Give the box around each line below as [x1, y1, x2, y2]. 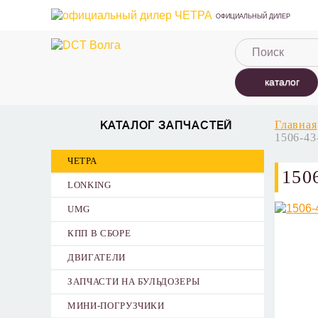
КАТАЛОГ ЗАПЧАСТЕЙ [99, 119, 234, 132]
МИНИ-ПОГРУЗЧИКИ [67, 300, 165, 311]
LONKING [67, 180, 111, 190]
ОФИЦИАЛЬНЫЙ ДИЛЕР [216, 13, 290, 20]
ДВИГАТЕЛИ [67, 252, 126, 263]
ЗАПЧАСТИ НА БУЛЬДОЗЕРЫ [67, 276, 200, 287]
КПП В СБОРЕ [67, 228, 131, 238]
